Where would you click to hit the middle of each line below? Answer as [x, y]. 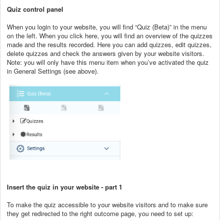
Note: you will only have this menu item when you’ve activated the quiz [108, 62]
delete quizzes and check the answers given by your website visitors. [107, 53]
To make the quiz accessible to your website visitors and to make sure [107, 204]
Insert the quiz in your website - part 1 [65, 187]
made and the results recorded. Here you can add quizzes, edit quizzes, [109, 44]
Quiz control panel [35, 9]
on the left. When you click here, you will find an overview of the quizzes [110, 35]
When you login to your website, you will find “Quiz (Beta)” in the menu [107, 27]
